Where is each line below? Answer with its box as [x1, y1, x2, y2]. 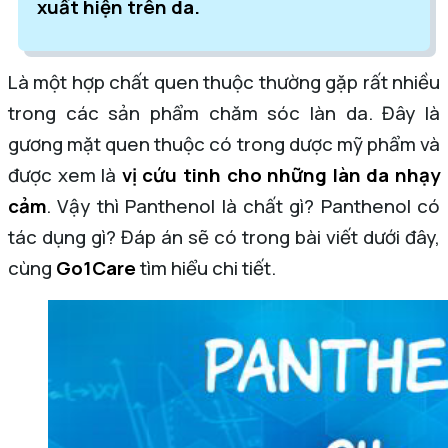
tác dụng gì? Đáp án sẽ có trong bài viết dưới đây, [8, 223, 440, 250]
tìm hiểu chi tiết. [136, 254, 280, 281]
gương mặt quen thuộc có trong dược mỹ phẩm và [8, 130, 440, 157]
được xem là [8, 161, 122, 188]
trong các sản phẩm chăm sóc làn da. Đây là [8, 99, 440, 126]
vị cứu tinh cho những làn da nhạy [121, 161, 441, 188]
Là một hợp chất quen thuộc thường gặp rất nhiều [8, 68, 440, 95]
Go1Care [56, 254, 136, 281]
